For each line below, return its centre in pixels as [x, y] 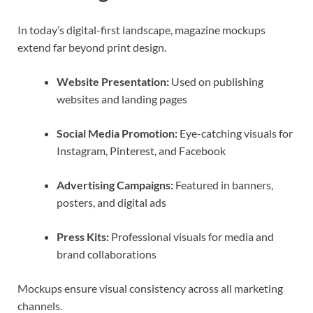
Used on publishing [216, 81]
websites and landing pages [122, 99]
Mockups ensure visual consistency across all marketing [150, 288]
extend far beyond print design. [92, 47]
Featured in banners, [223, 184]
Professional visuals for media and [191, 236]
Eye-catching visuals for [235, 133]
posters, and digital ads [111, 202]
